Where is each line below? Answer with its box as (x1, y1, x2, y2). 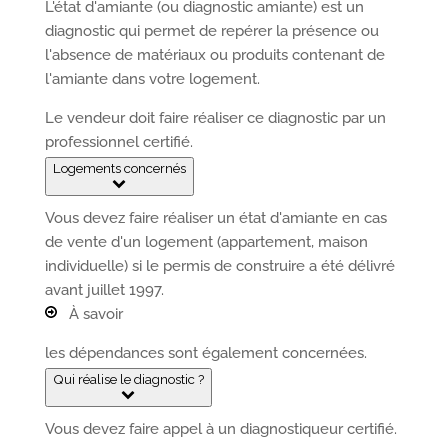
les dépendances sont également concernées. (44, 344, 367, 362)
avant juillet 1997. (44, 281, 164, 299)
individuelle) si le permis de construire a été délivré (44, 257, 395, 275)
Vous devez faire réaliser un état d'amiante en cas (44, 209, 387, 227)
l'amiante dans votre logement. (44, 70, 260, 88)
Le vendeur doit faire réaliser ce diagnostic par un (44, 109, 386, 127)
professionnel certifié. (44, 133, 193, 151)
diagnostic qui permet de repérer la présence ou (44, 22, 379, 40)
